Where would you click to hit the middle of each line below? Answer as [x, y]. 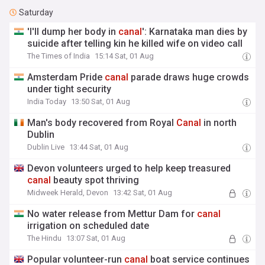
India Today [47, 101]
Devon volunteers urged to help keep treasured [129, 168]
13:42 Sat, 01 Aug [143, 193]
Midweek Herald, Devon [68, 193]
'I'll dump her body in [73, 32]
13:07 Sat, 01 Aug [96, 238]
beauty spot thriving [95, 180]
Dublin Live [46, 147]
